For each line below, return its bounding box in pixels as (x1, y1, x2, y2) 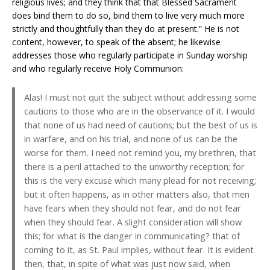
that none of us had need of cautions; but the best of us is (24, 119, 257, 131)
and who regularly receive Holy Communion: (12, 63, 184, 75)
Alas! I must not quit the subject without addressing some (24, 91, 257, 104)
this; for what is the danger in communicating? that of (24, 230, 240, 242)
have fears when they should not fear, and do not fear (24, 202, 241, 215)
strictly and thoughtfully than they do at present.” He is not (12, 23, 239, 35)
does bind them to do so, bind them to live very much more (12, 10, 245, 22)
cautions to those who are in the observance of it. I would (24, 105, 255, 118)
